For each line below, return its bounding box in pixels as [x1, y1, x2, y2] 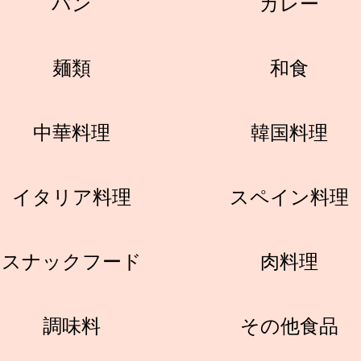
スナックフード [2, 251, 142, 272]
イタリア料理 [12, 186, 131, 208]
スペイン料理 [230, 186, 349, 208]
